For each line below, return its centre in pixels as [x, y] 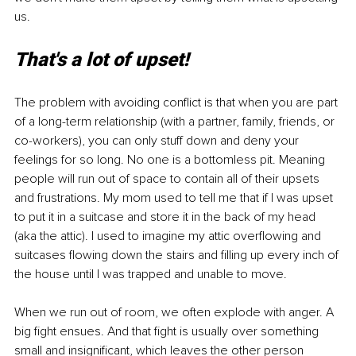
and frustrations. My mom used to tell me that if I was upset [175, 197]
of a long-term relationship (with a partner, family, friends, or [176, 121]
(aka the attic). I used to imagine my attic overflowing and [169, 236]
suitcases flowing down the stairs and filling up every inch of [178, 255]
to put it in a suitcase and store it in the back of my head [166, 217]
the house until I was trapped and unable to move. [151, 274]
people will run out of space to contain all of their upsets [168, 178]
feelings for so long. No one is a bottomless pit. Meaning [171, 159]
